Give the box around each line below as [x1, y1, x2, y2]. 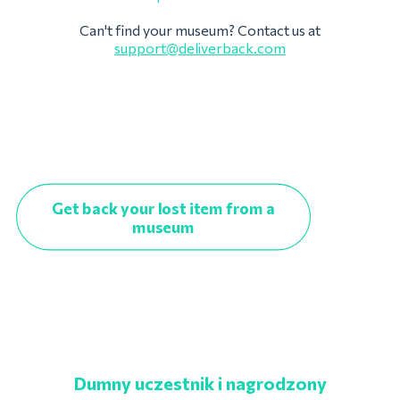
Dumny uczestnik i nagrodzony [73, 372, 327, 394]
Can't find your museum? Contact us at [79, 21, 321, 38]
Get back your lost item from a [52, 198, 275, 217]
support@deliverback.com [114, 39, 286, 56]
